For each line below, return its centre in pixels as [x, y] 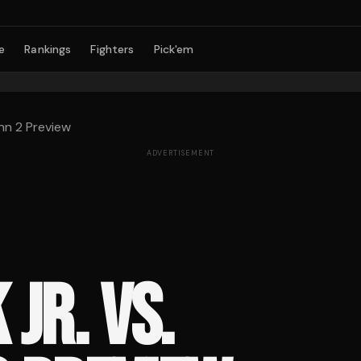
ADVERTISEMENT [180, 153]
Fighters [112, 49]
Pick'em [174, 49]
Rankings [48, 49]
